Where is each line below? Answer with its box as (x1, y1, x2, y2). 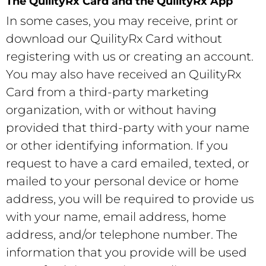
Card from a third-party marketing (6, 85, 209, 100)
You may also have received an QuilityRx (6, 67, 241, 82)
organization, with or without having (6, 103, 217, 118)
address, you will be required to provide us (6, 192, 254, 207)
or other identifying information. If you (6, 138, 228, 153)
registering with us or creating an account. (6, 49, 254, 64)
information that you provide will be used (6, 245, 247, 260)
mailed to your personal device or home (6, 174, 239, 189)
